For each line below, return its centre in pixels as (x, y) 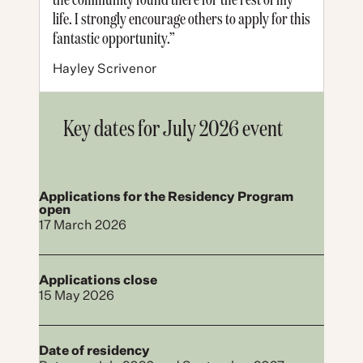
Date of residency (94, 351)
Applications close (98, 281)
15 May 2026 (77, 296)
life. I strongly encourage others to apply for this (181, 18)
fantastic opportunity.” (114, 37)
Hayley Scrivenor (105, 69)
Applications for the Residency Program (166, 197)
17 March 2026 (83, 226)
